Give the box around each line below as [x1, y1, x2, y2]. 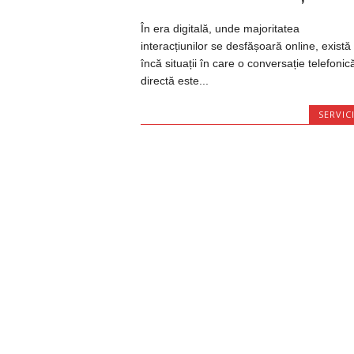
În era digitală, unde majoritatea [140, 21, 299, 35]
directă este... [140, 73, 209, 87]
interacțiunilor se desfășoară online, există [140, 39, 351, 52]
